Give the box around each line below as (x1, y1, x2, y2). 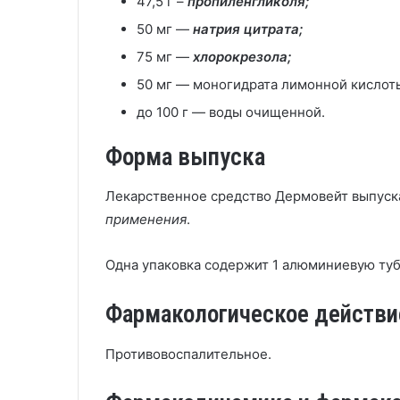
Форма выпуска (105, 142, 265, 171)
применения (105, 211, 187, 228)
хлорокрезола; (193, 47, 291, 65)
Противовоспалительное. (105, 345, 271, 362)
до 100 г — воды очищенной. (137, 103, 325, 121)
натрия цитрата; (193, 20, 303, 37)
